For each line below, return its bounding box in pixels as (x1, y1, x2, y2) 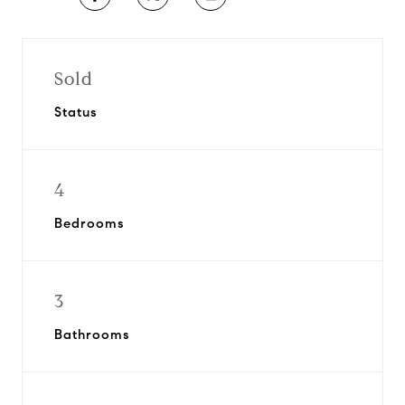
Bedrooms (54, 215, 124, 231)
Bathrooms (54, 326, 129, 343)
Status (54, 104, 97, 120)
